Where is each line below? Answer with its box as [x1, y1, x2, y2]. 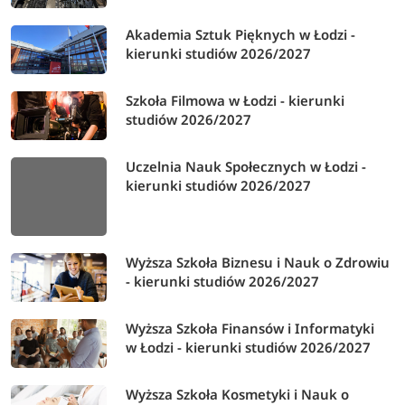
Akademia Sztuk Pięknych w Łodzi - [126, 25, 356, 44]
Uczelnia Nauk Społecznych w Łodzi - [126, 157, 367, 176]
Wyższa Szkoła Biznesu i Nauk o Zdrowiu [126, 253, 391, 272]
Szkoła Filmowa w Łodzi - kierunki [126, 91, 345, 110]
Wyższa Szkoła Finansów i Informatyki [126, 319, 375, 338]
